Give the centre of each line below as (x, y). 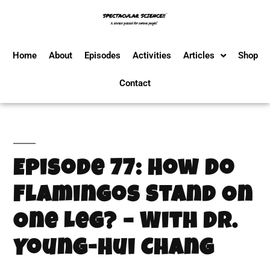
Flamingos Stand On (133, 197)
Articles (199, 55)
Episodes (102, 55)
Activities (152, 55)
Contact (135, 83)
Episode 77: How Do (124, 170)
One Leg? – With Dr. (126, 223)
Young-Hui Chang (114, 250)
